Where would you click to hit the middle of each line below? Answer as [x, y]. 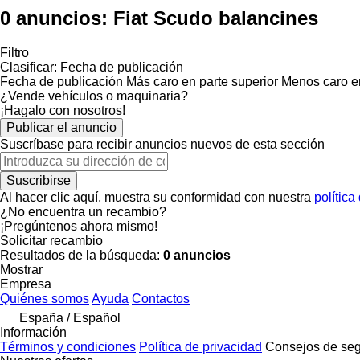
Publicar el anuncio [61, 127]
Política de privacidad [200, 346]
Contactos [161, 298]
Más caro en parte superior [202, 81]
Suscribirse [39, 180]
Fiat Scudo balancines [216, 18]
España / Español [70, 317]
